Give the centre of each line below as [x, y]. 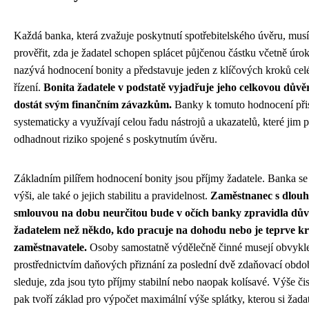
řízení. [29, 87]
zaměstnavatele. [50, 247]
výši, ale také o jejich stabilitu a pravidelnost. [112, 195]
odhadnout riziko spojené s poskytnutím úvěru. [116, 139]
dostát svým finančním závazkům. [93, 104]
